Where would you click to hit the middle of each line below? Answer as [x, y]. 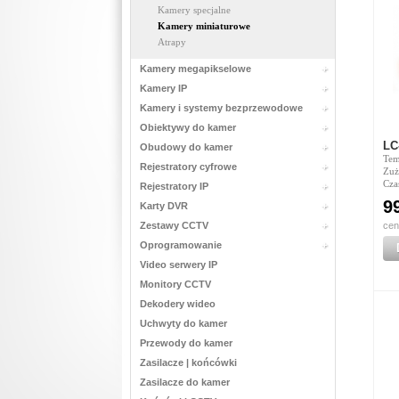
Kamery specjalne [194, 10]
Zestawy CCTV [174, 225]
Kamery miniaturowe [204, 26]
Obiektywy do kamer [187, 127]
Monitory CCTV [175, 284]
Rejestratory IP [174, 186]
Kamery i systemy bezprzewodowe [221, 108]
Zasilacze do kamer [184, 382]
